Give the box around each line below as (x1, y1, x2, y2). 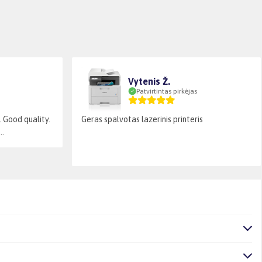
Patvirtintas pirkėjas (136, 87, 197, 95)
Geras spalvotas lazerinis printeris (81, 114, 203, 124)
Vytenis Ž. (128, 75, 170, 87)
